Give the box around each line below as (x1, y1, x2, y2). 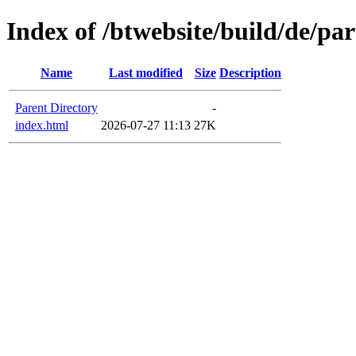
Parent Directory (15, 100, 98, 114)
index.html (15, 118, 68, 132)
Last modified (109, 65, 183, 79)
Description (219, 65, 281, 79)
